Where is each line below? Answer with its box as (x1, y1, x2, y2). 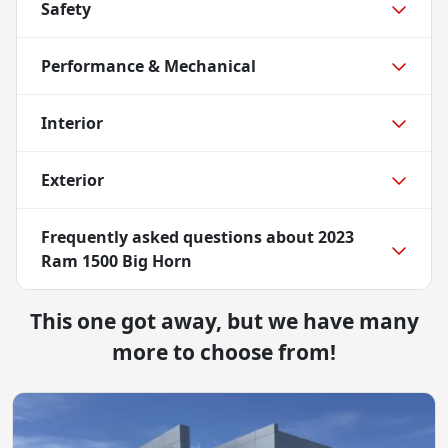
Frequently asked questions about (41, 225, 318, 248)
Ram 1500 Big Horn (41, 249, 192, 272)
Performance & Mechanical (41, 54, 256, 77)
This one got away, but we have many (29, 306, 419, 335)
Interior (41, 111, 103, 134)
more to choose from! (112, 337, 336, 366)
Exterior (41, 168, 104, 191)
